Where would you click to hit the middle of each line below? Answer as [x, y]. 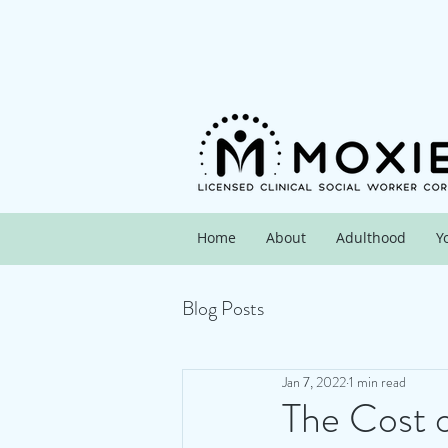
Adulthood [371, 237]
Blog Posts [223, 308]
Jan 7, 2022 [314, 381]
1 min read [377, 381]
